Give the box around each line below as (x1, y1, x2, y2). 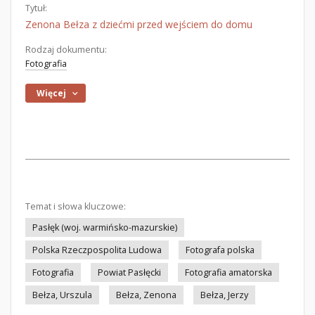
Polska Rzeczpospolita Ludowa (32, 244, 162, 256)
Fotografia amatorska (185, 266, 272, 278)
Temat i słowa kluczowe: (25, 200, 126, 212)
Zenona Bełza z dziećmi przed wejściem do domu (25, 18, 252, 31)
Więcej (37, 87, 67, 99)
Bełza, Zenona (116, 289, 176, 301)
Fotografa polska (186, 244, 255, 256)
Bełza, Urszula (32, 289, 92, 301)
